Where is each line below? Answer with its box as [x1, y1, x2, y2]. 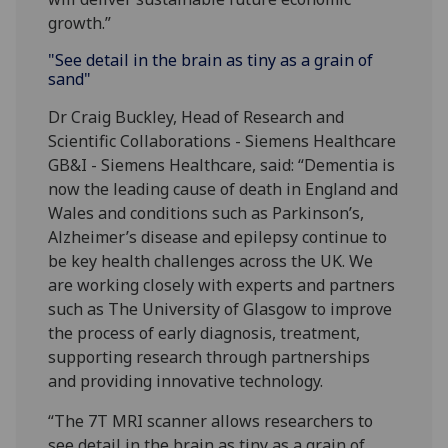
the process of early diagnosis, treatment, [48, 322, 361, 345]
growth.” [48, 12, 112, 35]
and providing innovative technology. [48, 370, 324, 393]
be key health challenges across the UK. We [48, 250, 374, 273]
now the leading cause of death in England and [48, 178, 399, 201]
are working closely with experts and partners [48, 274, 396, 297]
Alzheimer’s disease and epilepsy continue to [48, 226, 388, 249]
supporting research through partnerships [48, 346, 371, 369]
